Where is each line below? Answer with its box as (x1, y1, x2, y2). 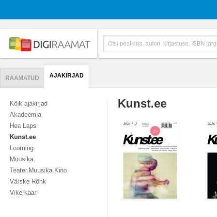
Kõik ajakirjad (10, 100, 47, 107)
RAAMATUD (5, 75, 39, 81)
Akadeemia (10, 111, 41, 118)
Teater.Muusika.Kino (10, 167, 67, 174)
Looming (10, 144, 33, 152)
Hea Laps (10, 122, 36, 129)
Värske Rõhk (10, 178, 46, 185)
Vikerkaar (10, 189, 36, 196)
